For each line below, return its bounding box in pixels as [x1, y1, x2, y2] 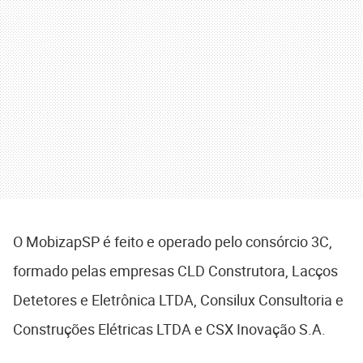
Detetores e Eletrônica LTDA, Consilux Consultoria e [13, 290, 344, 310]
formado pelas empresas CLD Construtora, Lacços [13, 261, 338, 281]
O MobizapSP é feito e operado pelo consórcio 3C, [13, 232, 332, 252]
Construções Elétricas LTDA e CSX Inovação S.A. [13, 319, 326, 340]
